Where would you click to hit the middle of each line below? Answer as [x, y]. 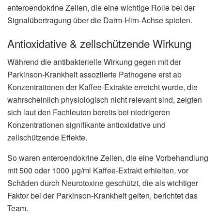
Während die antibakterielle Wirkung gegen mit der [94, 62]
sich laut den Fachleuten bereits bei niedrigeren [89, 112]
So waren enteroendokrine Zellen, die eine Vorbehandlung [108, 158]
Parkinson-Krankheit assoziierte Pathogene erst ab [94, 75]
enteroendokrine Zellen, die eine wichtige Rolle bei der [101, 8]
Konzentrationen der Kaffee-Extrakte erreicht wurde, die [102, 87]
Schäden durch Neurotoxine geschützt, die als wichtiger [103, 183]
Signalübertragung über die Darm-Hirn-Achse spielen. [100, 20]
